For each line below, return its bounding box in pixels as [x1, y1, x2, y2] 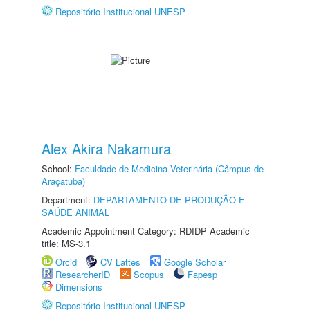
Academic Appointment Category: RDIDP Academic [42, 224, 250, 237]
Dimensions [55, 280, 102, 293]
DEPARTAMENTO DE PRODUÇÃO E [93, 193, 245, 206]
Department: [42, 193, 93, 206]
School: [42, 162, 75, 175]
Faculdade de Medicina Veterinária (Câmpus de [75, 162, 264, 175]
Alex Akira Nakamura [42, 138, 171, 158]
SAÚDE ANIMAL [42, 206, 109, 219]
